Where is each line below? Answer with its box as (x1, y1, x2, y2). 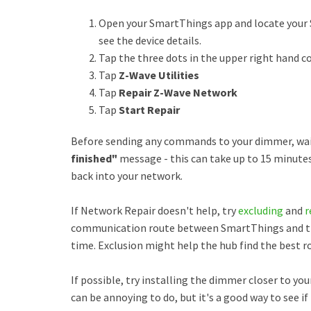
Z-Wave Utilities (119, 68, 199, 82)
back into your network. (71, 169, 183, 183)
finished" (71, 151, 117, 165)
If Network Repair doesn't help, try (71, 203, 238, 217)
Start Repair (119, 103, 182, 117)
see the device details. (99, 33, 203, 47)
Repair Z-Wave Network (119, 85, 239, 99)
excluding (238, 203, 283, 217)
